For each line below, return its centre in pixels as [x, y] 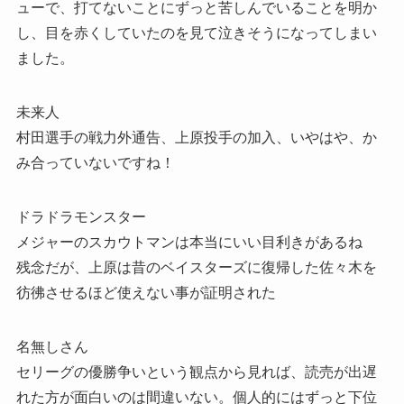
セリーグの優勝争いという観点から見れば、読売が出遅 [196, 372]
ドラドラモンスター [81, 216]
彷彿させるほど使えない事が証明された [146, 292]
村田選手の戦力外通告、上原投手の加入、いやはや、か [196, 137]
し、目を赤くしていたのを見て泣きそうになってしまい [196, 32]
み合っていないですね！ [95, 162]
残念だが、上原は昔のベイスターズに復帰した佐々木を [196, 267]
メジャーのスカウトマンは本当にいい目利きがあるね [189, 242]
